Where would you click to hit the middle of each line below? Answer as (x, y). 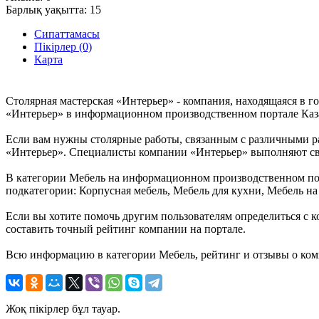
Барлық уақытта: (48, 9)
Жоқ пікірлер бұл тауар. (63, 308)
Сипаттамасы (67, 33)
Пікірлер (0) (63, 46)
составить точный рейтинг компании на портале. (126, 229)
